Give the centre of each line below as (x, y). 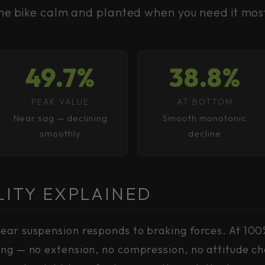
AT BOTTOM (205, 102)
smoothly (60, 133)
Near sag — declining (60, 118)
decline (205, 133)
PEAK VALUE (60, 102)
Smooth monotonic (205, 118)
